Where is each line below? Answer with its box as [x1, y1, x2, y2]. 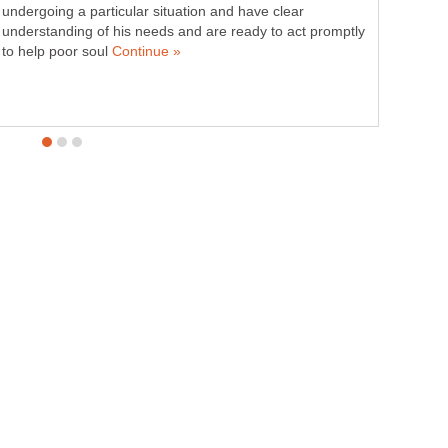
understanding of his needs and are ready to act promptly [2, 23, 365, 39]
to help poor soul [2, 43, 112, 59]
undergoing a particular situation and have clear [2, 3, 304, 19]
